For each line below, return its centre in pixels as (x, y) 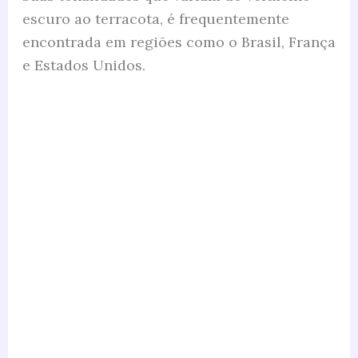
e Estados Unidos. (84, 65)
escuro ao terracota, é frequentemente (155, 18)
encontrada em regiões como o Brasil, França (179, 42)
